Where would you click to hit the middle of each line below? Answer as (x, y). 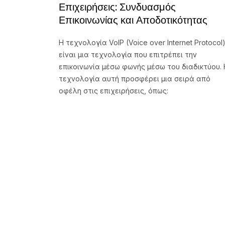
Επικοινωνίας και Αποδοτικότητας (133, 20)
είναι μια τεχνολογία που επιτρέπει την (128, 55)
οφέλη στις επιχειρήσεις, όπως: (114, 91)
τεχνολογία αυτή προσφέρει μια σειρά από (135, 79)
